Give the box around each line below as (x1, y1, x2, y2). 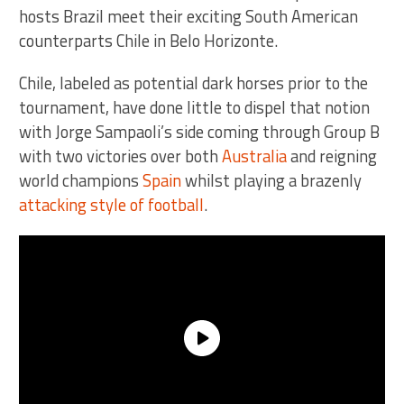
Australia (222, 142, 288, 169)
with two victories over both (19, 142, 223, 169)
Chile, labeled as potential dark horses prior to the (19, 69, 369, 96)
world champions (19, 167, 143, 193)
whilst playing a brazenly (181, 167, 363, 193)
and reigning (287, 142, 378, 169)
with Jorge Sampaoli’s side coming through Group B (19, 118, 381, 144)
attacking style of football (19, 191, 205, 217)
